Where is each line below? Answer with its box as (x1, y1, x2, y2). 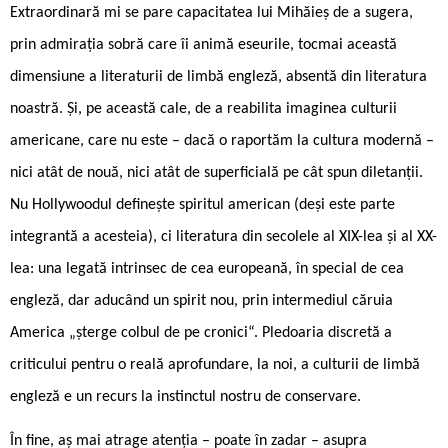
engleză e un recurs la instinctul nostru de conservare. (10, 388, 361, 405)
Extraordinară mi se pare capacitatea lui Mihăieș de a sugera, (10, 4, 413, 21)
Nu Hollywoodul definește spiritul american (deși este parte (10, 196, 395, 213)
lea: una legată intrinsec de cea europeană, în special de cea (10, 260, 404, 277)
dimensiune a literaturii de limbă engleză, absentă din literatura (10, 68, 427, 85)
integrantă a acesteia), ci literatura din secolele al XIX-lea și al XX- (10, 228, 437, 245)
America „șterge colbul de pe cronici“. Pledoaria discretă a (10, 324, 392, 341)
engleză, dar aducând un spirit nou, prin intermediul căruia (10, 292, 393, 309)
